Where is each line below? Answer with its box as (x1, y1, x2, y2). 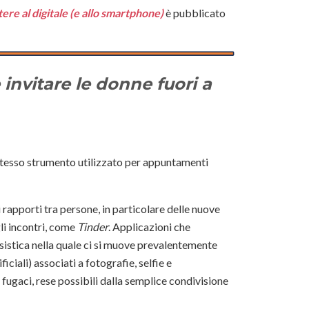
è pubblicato (163, 6, 226, 19)
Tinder (77, 220, 108, 234)
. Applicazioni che (108, 220, 190, 234)
